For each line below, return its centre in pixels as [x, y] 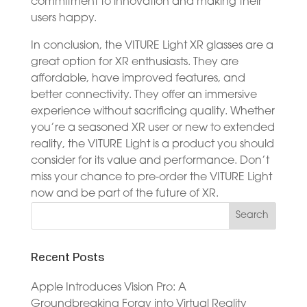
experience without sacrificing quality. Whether [152, 111]
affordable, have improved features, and [138, 78]
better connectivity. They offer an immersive [144, 95]
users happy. [63, 18]
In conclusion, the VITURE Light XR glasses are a [152, 46]
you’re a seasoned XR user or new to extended [152, 128]
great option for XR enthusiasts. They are [134, 62]
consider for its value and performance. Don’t [150, 161]
